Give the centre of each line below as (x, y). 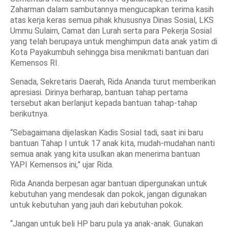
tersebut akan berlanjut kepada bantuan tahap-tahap (104, 103)
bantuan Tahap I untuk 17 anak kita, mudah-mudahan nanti (112, 143)
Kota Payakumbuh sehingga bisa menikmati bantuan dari (109, 52)
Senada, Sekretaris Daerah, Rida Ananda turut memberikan (113, 82)
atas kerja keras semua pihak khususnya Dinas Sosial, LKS (112, 20)
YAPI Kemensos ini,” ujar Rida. (62, 165)
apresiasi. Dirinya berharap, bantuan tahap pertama (99, 92)
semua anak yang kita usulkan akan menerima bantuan (105, 154)
